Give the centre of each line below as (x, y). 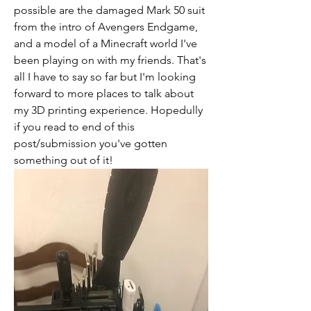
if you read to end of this (74, 127)
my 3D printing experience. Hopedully (108, 110)
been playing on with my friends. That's (110, 60)
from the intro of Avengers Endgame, (106, 27)
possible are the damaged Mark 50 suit (109, 10)
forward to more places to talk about (104, 94)
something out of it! (64, 160)
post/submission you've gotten (91, 144)
